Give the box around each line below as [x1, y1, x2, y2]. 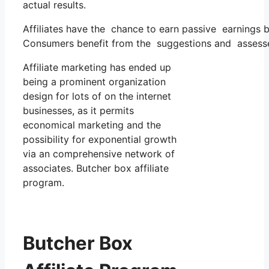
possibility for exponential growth [23, 133, 177, 146]
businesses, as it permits [23, 104, 134, 117]
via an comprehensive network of [23, 148, 175, 160]
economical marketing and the [23, 119, 161, 131]
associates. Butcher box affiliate [23, 162, 169, 175]
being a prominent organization [23, 76, 166, 88]
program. [23, 177, 64, 189]
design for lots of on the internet [23, 90, 171, 103]
